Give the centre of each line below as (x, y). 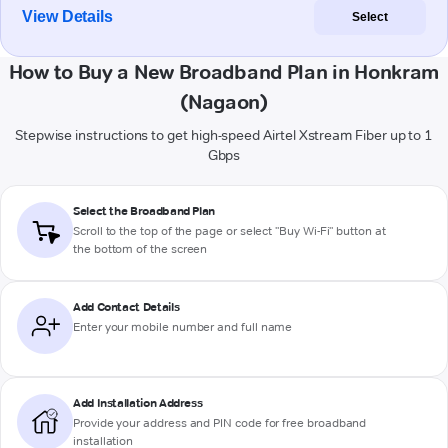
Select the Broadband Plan (144, 211)
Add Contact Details (126, 307)
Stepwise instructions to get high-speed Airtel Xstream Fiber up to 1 (224, 135)
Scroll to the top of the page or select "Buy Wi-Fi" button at (229, 231)
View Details (68, 17)
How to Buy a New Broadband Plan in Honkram (224, 72)
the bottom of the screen (140, 249)
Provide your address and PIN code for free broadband (220, 423)
